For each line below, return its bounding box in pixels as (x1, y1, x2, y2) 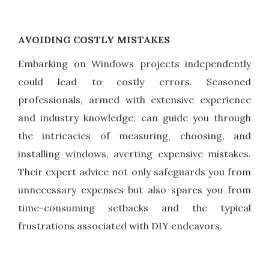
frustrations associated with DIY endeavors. (18, 220, 222, 232)
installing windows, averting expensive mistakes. (18, 148, 251, 160)
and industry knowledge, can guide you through (18, 112, 251, 124)
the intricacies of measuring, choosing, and (18, 130, 251, 142)
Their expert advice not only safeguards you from (18, 166, 251, 178)
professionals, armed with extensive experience (18, 94, 251, 106)
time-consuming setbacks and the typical (18, 202, 251, 214)
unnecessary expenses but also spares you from (18, 184, 251, 196)
